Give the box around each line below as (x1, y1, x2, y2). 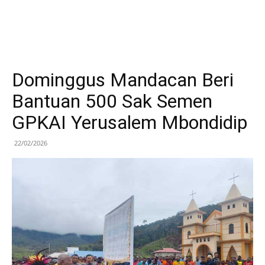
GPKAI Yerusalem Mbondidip (12, 111, 247, 134)
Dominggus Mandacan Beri (12, 69, 234, 91)
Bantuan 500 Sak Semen (12, 90, 212, 112)
